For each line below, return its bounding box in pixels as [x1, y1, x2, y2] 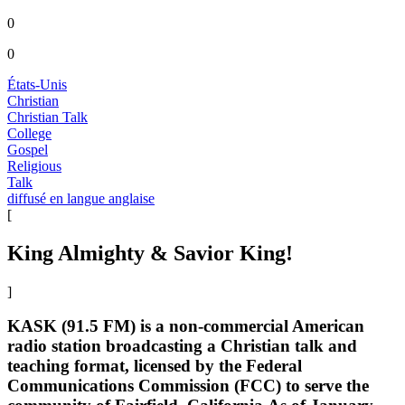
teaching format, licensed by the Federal [7, 356, 302, 376]
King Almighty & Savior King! [7, 240, 293, 265]
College [7, 125, 52, 141]
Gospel [7, 141, 48, 157]
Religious [7, 157, 61, 174]
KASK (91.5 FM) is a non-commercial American [7, 316, 364, 336]
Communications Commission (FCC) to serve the [7, 376, 369, 396]
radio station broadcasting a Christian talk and [7, 336, 357, 356]
